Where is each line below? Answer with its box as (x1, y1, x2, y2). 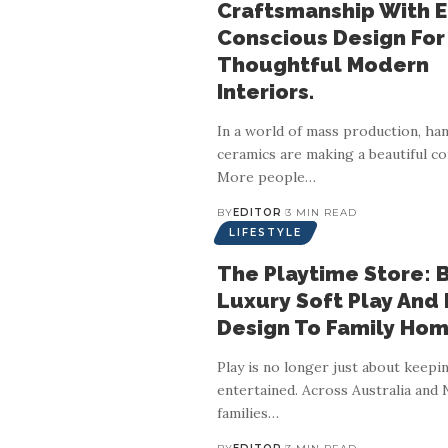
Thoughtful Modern (217, 51, 429, 77)
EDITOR (233, 205, 282, 219)
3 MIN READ (285, 205, 357, 219)
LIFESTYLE (229, 225, 302, 239)
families (217, 403, 268, 422)
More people (217, 167, 305, 186)
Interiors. (217, 78, 314, 104)
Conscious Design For (217, 24, 445, 50)
